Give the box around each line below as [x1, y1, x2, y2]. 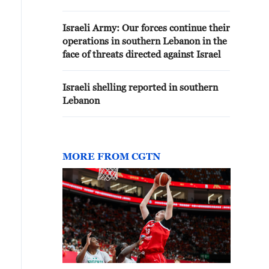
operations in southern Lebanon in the [62, 35, 227, 46]
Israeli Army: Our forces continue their [62, 22, 230, 33]
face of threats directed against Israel [62, 49, 221, 59]
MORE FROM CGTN [62, 151, 160, 162]
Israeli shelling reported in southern [62, 82, 218, 92]
